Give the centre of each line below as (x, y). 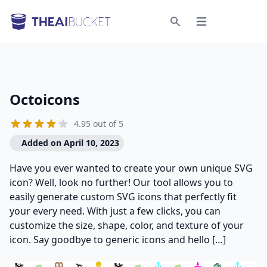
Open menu (218, 26)
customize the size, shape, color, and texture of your (127, 225)
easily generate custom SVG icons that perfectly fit (123, 197)
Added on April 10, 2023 (70, 143)
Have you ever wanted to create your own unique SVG (131, 168)
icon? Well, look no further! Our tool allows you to (121, 182)
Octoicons (45, 99)
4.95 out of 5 (99, 124)
